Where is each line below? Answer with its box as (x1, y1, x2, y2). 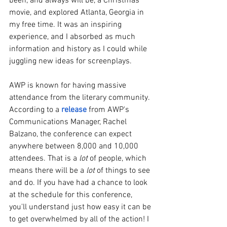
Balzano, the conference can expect (9, 129, 134, 139)
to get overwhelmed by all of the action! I (9, 214, 151, 224)
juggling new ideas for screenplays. (9, 56, 132, 66)
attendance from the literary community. (9, 93, 152, 103)
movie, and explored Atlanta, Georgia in (9, 8, 146, 18)
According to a (9, 105, 61, 115)
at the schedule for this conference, (9, 190, 134, 200)
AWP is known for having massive (9, 81, 128, 91)
